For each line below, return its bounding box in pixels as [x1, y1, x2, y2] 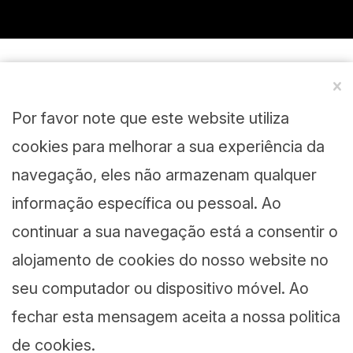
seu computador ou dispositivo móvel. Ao [12, 279, 309, 298]
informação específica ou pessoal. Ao [12, 194, 281, 213]
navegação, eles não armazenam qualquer [12, 165, 317, 184]
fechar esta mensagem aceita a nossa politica [12, 307, 340, 326]
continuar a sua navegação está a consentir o [12, 222, 338, 241]
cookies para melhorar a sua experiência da [12, 137, 325, 156]
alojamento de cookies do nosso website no [12, 251, 329, 269]
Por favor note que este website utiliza [12, 109, 289, 128]
